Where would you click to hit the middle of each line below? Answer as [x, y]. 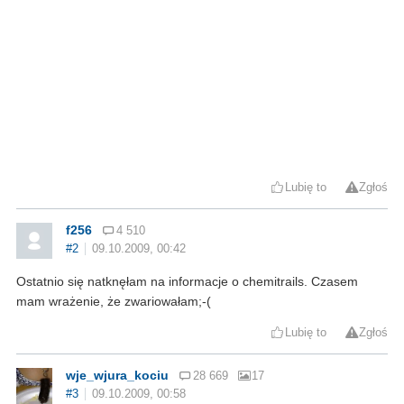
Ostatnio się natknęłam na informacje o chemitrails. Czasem [187, 281]
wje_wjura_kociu [117, 375]
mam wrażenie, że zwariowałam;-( [114, 301]
